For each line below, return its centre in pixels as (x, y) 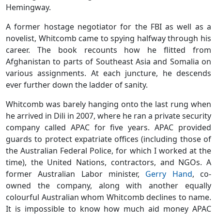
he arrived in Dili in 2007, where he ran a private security (108, 116)
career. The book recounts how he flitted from (108, 50)
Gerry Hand (169, 174)
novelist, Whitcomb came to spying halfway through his (108, 39)
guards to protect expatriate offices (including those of (108, 139)
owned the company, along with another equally (108, 186)
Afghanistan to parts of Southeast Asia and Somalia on (108, 62)
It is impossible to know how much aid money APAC (108, 209)
